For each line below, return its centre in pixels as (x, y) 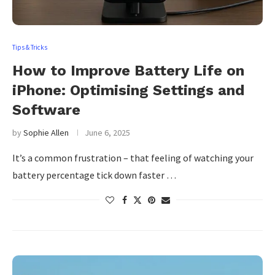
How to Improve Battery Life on (128, 71)
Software (46, 110)
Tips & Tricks (30, 47)
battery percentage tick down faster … (94, 175)
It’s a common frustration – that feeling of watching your (133, 158)
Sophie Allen (46, 133)
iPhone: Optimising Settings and (128, 90)
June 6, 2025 (107, 133)
